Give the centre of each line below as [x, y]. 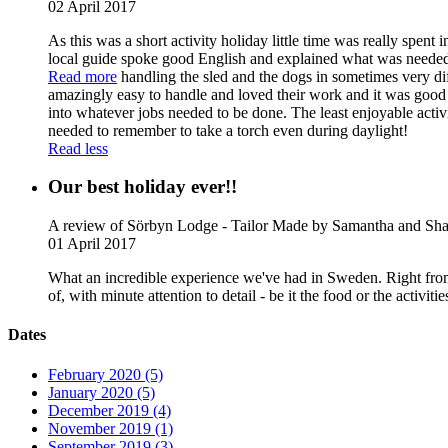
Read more [82, 76]
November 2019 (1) [110, 428]
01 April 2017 [92, 244]
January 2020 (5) [101, 392]
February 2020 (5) [105, 374]
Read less [78, 148]
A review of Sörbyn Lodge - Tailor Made [180, 226]
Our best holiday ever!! [142, 187]
